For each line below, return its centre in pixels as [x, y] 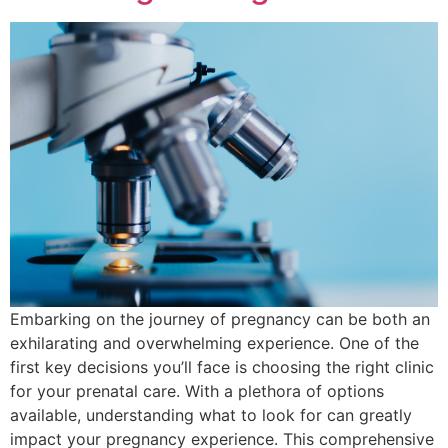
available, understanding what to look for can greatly [211, 415]
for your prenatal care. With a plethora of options [197, 391]
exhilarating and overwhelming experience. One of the [214, 343]
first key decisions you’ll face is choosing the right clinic [222, 367]
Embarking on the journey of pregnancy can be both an [220, 319]
